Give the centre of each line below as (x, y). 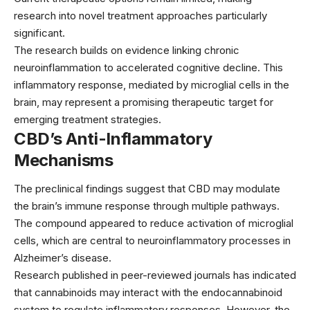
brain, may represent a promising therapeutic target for (144, 102)
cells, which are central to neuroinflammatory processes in (152, 241)
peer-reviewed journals (176, 275)
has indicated (263, 275)
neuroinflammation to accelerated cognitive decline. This (148, 67)
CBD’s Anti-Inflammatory (113, 138)
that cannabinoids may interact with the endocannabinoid (148, 293)
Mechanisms (64, 160)
